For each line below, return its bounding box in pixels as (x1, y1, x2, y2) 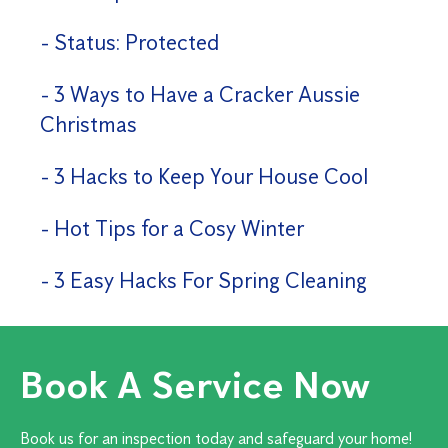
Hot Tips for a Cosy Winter (54, 215, 305, 243)
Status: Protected (54, 29, 220, 57)
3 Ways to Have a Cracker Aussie (54, 81, 361, 109)
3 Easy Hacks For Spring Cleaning (54, 267, 368, 295)
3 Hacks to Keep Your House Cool (54, 163, 369, 191)
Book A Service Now (20, 362, 370, 409)
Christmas (40, 111, 138, 139)
